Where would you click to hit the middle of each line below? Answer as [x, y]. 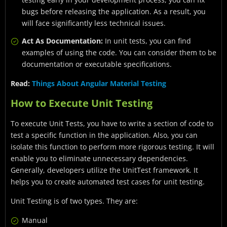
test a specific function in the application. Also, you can [104, 135]
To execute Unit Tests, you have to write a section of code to [112, 124]
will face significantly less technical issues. [94, 23]
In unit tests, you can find [148, 41]
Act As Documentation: [63, 41]
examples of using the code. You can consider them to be [119, 53]
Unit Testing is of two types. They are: [74, 201]
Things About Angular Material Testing [99, 84]
